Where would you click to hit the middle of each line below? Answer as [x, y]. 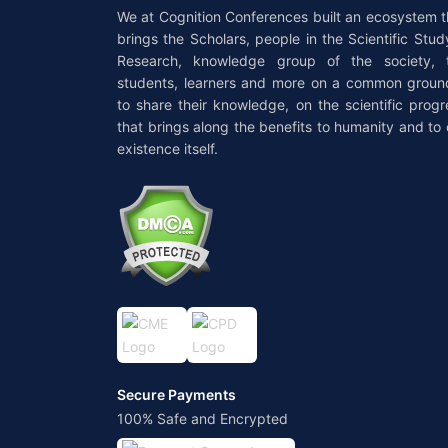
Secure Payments [176, 395]
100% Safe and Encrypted [202, 419]
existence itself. [167, 149]
